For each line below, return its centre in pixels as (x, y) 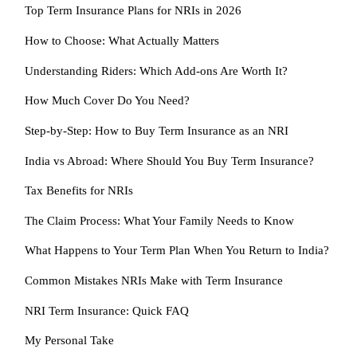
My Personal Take (69, 340)
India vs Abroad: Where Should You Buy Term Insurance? (169, 160)
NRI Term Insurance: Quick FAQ (106, 310)
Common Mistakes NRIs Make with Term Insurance (153, 280)
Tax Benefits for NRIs (78, 190)
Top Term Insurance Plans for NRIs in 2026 (133, 10)
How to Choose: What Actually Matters (122, 41)
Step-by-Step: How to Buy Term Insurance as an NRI (156, 130)
